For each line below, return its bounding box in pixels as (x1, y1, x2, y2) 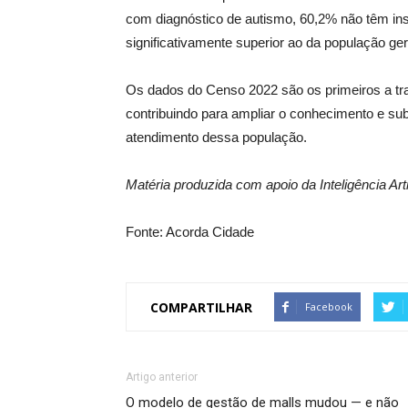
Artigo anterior (126, 371, 198, 383)
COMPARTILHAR (150, 298, 252, 316)
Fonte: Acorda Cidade (126, 224, 254, 240)
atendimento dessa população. (126, 129, 307, 145)
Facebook (305, 300, 352, 313)
